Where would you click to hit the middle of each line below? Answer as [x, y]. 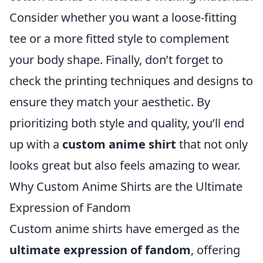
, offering [215, 250]
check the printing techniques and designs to [131, 81]
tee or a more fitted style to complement [119, 38]
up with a [36, 144]
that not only [212, 144]
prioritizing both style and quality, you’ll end [127, 123]
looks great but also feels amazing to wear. [125, 165]
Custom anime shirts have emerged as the [124, 229]
